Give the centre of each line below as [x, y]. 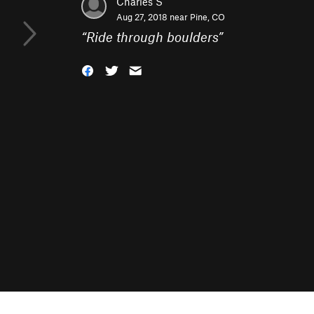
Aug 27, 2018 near [153, 17]
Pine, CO [207, 17]
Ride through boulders [152, 37]
